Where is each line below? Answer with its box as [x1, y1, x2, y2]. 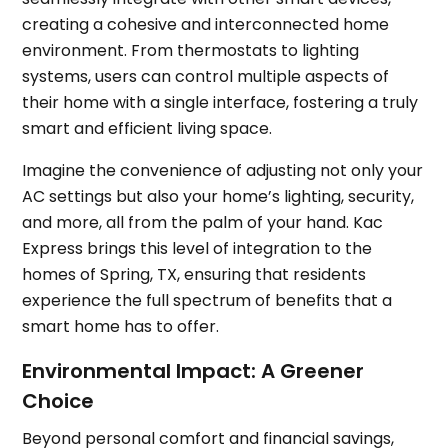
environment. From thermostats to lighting [22, 39, 360, 63]
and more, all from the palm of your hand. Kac [22, 211, 384, 235]
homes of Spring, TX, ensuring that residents [22, 263, 367, 287]
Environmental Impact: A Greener [22, 357, 365, 386]
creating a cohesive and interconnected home [22, 13, 390, 37]
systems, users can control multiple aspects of [22, 65, 390, 89]
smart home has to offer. [22, 315, 220, 339]
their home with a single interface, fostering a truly [22, 91, 419, 115]
